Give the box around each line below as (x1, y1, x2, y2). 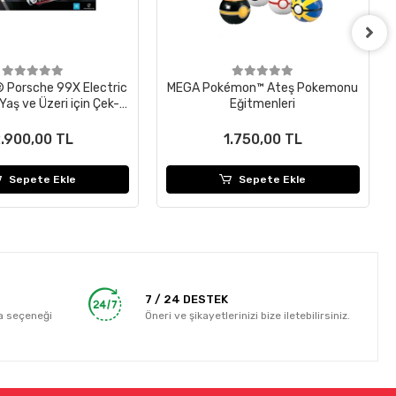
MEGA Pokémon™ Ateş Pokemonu (167, 80, 359, 96)
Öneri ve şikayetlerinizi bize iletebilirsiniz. (145, 308, 351, 322)
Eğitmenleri (230, 96, 296, 112)
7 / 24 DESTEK (145, 292, 229, 306)
